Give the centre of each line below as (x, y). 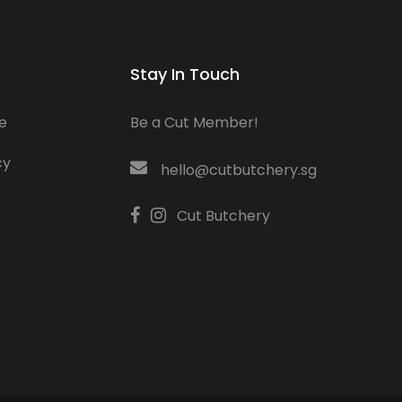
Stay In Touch (185, 74)
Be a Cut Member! (194, 122)
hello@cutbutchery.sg (239, 170)
